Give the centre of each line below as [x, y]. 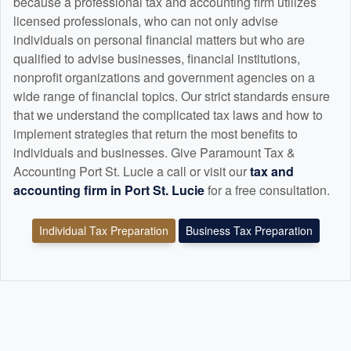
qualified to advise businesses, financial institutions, [157, 59]
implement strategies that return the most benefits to [156, 134]
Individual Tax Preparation [103, 231]
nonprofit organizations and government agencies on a [164, 78]
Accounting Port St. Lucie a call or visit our [132, 172]
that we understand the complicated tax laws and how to [168, 115]
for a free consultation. [269, 190]
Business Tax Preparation [249, 231]
